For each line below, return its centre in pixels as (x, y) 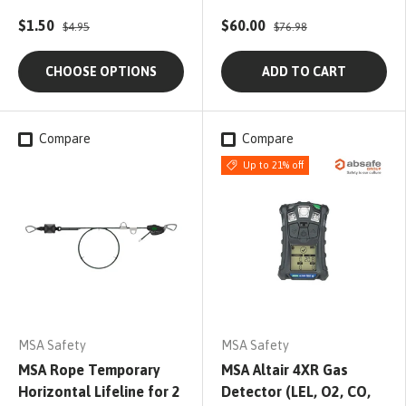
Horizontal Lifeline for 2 (99, 392)
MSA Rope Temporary (89, 370)
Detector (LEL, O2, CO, (296, 392)
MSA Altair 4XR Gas (285, 370)
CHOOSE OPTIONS (101, 72)
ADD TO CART (304, 72)
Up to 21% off (273, 165)
